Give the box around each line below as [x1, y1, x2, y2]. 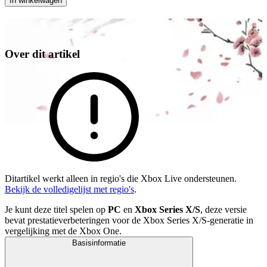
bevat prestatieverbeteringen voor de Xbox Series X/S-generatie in [5, 215, 253, 225]
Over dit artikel [5, 47, 80, 60]
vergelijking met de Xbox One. [5, 225, 122, 236]
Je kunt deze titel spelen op [5, 204, 108, 215]
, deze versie [200, 204, 247, 215]
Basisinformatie [72, 238, 126, 247]
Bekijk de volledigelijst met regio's [5, 184, 134, 194]
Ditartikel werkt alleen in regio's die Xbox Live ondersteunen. [5, 173, 237, 184]
